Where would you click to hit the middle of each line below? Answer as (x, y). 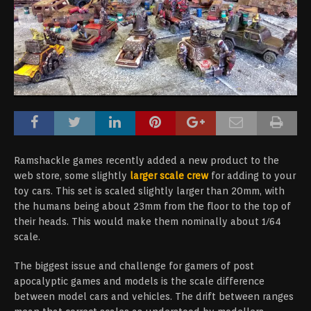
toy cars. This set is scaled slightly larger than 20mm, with (149, 191)
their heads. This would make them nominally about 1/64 (148, 222)
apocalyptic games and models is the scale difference (139, 281)
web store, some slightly (72, 176)
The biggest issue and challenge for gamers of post (134, 266)
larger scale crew (169, 176)
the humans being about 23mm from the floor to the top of (152, 207)
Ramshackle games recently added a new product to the (146, 161)
